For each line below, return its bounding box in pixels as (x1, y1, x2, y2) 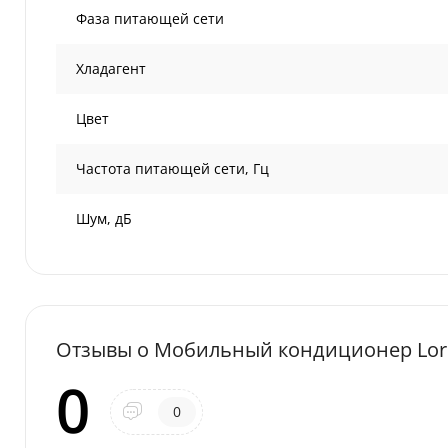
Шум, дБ (76, 209, 132, 228)
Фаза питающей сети (76, 9, 224, 28)
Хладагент (76, 59, 146, 78)
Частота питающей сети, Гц (76, 159, 269, 178)
